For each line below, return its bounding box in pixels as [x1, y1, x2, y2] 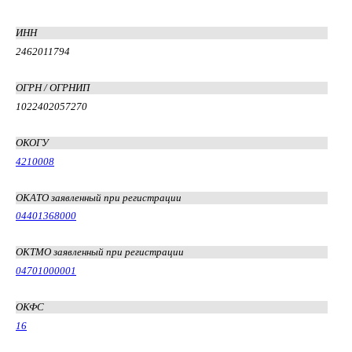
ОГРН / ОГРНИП [16, 81, 90, 93]
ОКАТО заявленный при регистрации [16, 191, 181, 203]
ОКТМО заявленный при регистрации [16, 246, 184, 258]
